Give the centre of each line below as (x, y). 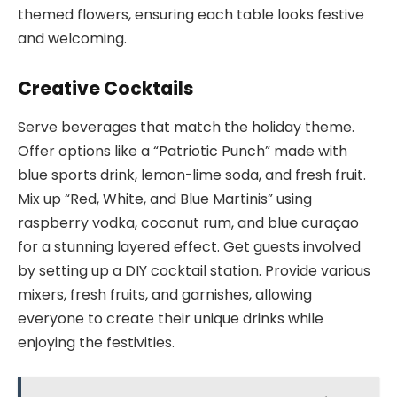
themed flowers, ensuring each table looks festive (191, 15)
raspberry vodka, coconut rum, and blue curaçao (188, 223)
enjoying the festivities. (96, 343)
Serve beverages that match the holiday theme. (186, 128)
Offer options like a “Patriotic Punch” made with (183, 152)
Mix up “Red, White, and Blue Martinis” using (165, 199)
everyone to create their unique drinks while (171, 319)
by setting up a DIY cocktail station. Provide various (194, 271)
